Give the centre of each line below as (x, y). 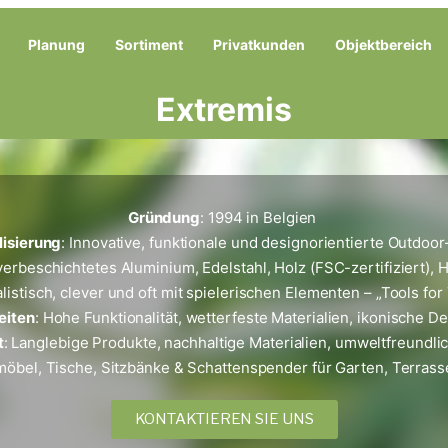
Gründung (163, 218)
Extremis (224, 110)
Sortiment (148, 44)
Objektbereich (383, 44)
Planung (56, 44)
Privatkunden (258, 44)
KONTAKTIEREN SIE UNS (224, 419)
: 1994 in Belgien (260, 218)
